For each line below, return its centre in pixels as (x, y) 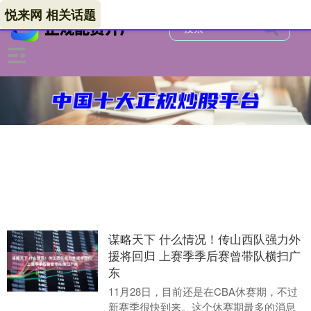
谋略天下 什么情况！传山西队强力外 (204, 238)
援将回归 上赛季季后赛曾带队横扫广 (204, 255)
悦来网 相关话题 (50, 15)
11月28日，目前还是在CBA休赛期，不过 (203, 291)
